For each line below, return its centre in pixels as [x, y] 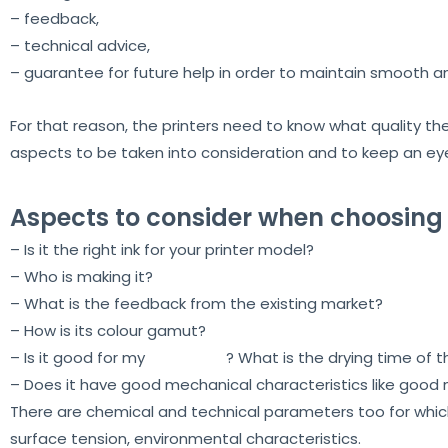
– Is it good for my [79, 358]
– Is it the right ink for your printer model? [162, 250]
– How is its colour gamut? [108, 331]
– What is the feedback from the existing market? [196, 304]
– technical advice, [80, 45]
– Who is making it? [81, 277]
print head [187, 358]
